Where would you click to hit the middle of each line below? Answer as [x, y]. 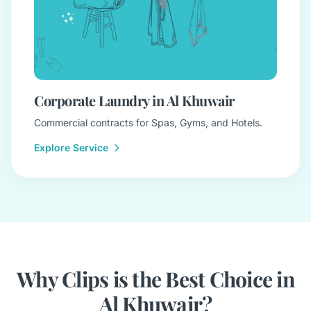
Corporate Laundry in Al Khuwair [134, 101]
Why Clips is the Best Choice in [155, 279]
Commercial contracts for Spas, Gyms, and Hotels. [148, 123]
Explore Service [71, 148]
